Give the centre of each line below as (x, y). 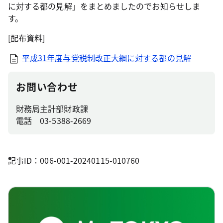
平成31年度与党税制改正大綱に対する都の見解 (107, 58)
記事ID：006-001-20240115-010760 (74, 160)
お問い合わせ (47, 87)
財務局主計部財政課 (52, 109)
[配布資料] (27, 38)
